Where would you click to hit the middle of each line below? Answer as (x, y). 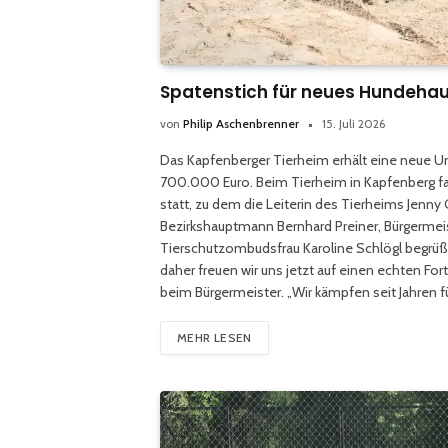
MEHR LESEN (214, 337)
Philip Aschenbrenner (241, 123)
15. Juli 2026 (353, 123)
